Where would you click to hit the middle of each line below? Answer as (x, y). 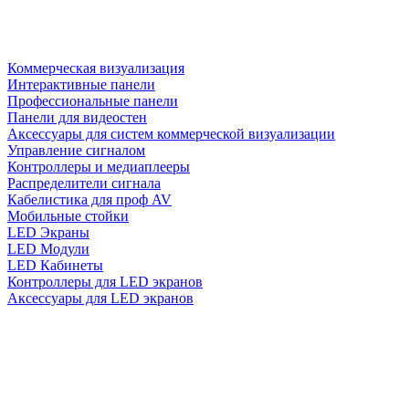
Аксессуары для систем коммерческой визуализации (171, 134)
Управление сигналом (76, 151)
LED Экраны (48, 233)
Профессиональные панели (93, 101)
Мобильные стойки (68, 216)
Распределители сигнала (84, 184)
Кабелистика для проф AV (89, 200)
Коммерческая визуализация (96, 68)
